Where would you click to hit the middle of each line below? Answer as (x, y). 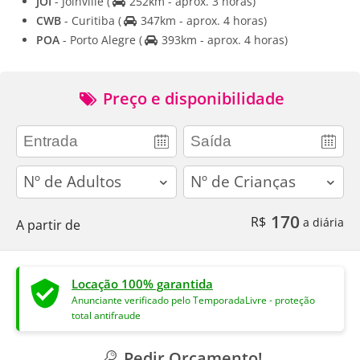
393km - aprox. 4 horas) (223, 39)
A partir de (48, 225)
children (207, 173)
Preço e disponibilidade (191, 98)
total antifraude (106, 315)
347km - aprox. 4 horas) (202, 20)
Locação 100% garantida (142, 283)
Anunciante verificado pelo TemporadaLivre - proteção (193, 300)
